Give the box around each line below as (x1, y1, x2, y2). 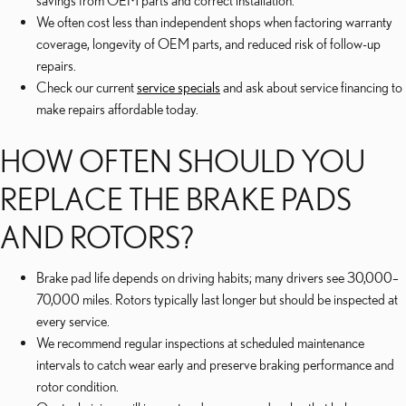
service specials (137, 79, 220, 95)
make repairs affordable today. (36, 101, 198, 117)
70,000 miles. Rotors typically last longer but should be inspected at (36, 291, 398, 307)
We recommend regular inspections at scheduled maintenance (36, 334, 364, 351)
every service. (36, 313, 110, 329)
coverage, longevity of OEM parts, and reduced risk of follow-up (36, 35, 381, 52)
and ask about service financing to (220, 79, 402, 95)
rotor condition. (36, 378, 119, 394)
